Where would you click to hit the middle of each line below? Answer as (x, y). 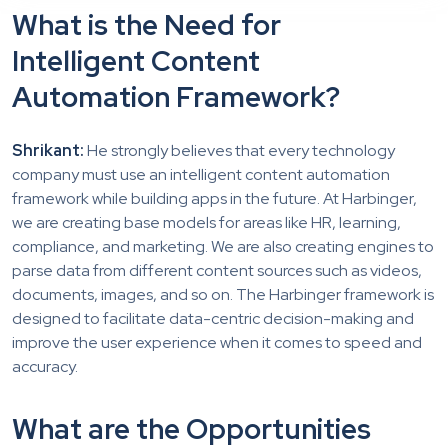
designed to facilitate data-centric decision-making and (213, 319)
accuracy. (45, 367)
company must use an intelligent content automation (201, 175)
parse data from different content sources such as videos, (217, 271)
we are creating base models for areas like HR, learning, (206, 223)
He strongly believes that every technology (239, 151)
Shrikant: (48, 151)
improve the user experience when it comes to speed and (217, 343)
